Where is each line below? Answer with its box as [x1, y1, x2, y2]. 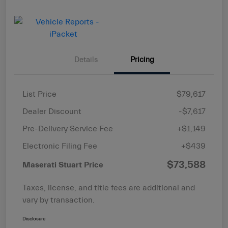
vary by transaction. [22, 195, 95, 205]
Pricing [130, 55, 154, 65]
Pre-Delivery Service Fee [22, 124, 113, 134]
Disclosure [22, 216, 45, 222]
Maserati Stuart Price [22, 160, 103, 170]
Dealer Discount [22, 107, 81, 117]
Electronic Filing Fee [22, 141, 97, 151]
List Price [22, 90, 56, 99]
